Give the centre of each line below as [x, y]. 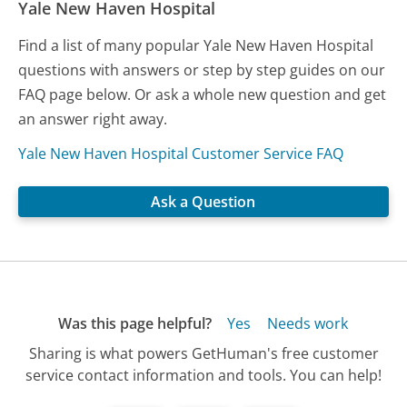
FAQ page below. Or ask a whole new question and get [203, 95]
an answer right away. [93, 119]
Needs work [307, 323]
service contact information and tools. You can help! [203, 376]
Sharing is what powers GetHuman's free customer [203, 354]
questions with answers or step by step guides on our [202, 70]
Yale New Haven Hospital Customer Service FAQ [181, 154]
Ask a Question [203, 201]
